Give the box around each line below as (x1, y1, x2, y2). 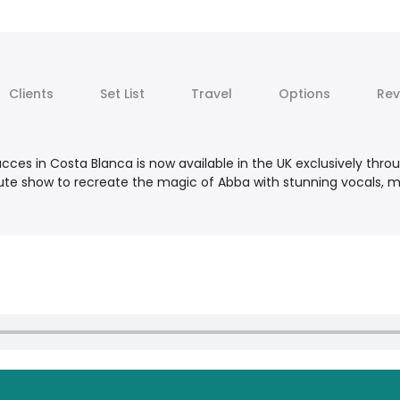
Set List (99, 85, 145, 104)
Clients (8, 85, 54, 104)
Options (278, 85, 330, 104)
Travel (190, 85, 232, 104)
